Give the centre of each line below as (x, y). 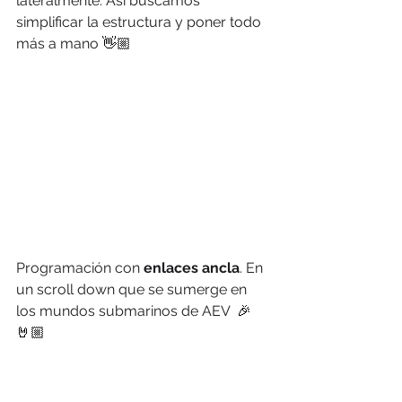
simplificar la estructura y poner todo (140, 22)
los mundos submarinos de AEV (127, 310)
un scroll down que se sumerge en (133, 289)
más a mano (59, 44)
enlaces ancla (192, 267)
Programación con (80, 267)
